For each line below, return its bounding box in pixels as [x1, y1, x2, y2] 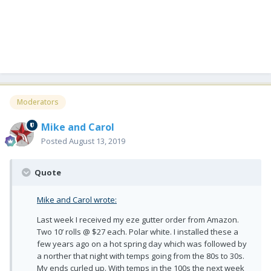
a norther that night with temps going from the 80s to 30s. [37, 250, 244, 261]
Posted [41, 135, 69, 146]
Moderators [17, 96, 59, 107]
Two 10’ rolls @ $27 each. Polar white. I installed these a [37, 226, 238, 237]
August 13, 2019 [69, 135, 125, 146]
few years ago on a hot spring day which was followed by [37, 238, 247, 249]
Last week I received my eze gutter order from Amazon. [37, 214, 239, 225]
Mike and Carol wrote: [37, 194, 117, 205]
